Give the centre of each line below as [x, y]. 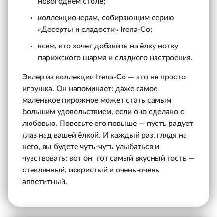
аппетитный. [45, 181]
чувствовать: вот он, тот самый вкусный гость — [108, 158]
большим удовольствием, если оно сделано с [103, 112]
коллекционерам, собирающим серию [106, 18]
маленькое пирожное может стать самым [97, 100]
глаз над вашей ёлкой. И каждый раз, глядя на [105, 135]
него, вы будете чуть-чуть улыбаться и [91, 147]
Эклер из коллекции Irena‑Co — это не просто [104, 77]
